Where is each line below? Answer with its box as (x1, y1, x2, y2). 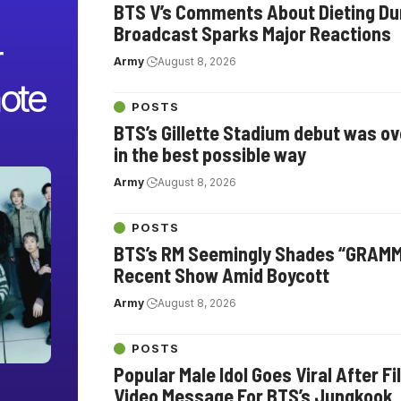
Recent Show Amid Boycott (114, 263, 329, 287)
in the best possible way (114, 142, 306, 166)
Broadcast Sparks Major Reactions (114, 21, 391, 46)
